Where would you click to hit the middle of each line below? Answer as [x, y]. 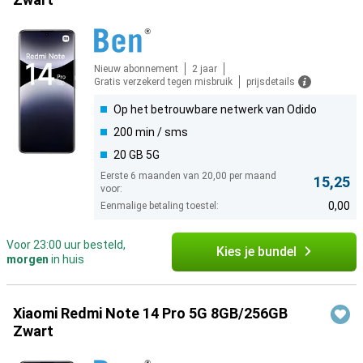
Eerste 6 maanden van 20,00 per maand [188, 176]
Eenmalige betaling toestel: [160, 206]
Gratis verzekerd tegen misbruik [163, 82]
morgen [28, 260]
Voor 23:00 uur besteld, [66, 245]
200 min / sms [151, 132]
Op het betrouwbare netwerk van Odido [215, 110]
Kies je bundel [256, 252]
